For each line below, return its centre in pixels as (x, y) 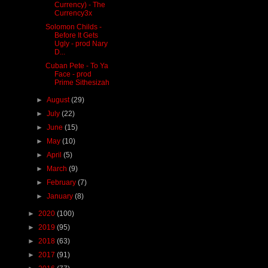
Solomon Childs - (73, 27)
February (63, 182)
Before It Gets (76, 35)
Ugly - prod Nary (81, 43)
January (61, 196)
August (59, 100)
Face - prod (73, 74)
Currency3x (73, 13)
